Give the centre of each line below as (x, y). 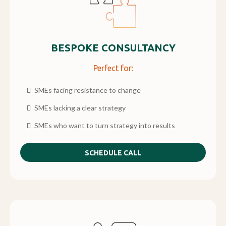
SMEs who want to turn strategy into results (105, 125)
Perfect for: (113, 68)
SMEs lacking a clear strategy (80, 107)
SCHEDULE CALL (113, 153)
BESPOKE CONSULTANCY (113, 47)
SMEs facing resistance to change (88, 90)
